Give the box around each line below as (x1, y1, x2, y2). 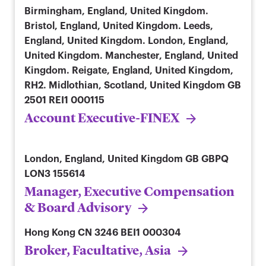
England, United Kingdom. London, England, (24, 36, 229, 46)
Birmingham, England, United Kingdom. (24, 6, 208, 16)
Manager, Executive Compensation (24, 183, 235, 199)
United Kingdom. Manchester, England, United (24, 50, 238, 61)
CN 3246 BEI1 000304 (78, 227, 181, 237)
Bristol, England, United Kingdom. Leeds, (24, 21, 213, 31)
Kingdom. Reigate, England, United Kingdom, (24, 65, 233, 75)
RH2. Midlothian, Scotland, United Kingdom (24, 80, 225, 90)
